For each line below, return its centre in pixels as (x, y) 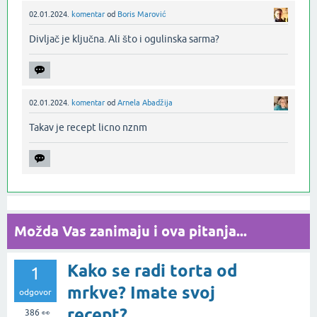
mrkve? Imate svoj (141, 293)
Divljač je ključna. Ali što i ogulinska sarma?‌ (124, 39)
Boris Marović (142, 15)
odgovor (35, 293)
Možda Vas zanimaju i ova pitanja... (131, 232)
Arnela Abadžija (145, 103)
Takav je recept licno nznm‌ (88, 128)
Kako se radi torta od (152, 271)
